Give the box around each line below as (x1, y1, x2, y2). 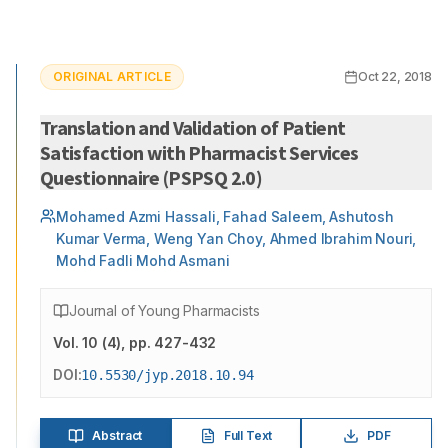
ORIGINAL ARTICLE (53, 69, 171, 84)
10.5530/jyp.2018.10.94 (81, 367, 254, 383)
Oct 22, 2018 (357, 69, 432, 84)
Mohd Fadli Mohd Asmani (56, 252, 230, 269)
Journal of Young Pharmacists (69, 302, 260, 319)
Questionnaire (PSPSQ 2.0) (40, 165, 262, 190)
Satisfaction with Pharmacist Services (40, 140, 359, 165)
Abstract (92, 428, 143, 443)
